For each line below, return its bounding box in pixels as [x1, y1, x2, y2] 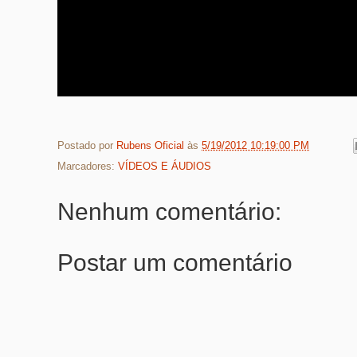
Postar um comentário [57, 249, 292, 277]
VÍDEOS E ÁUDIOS [118, 160, 211, 173]
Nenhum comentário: [57, 198, 281, 226]
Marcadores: [57, 160, 118, 173]
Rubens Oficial [116, 139, 187, 151]
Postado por [57, 139, 116, 151]
